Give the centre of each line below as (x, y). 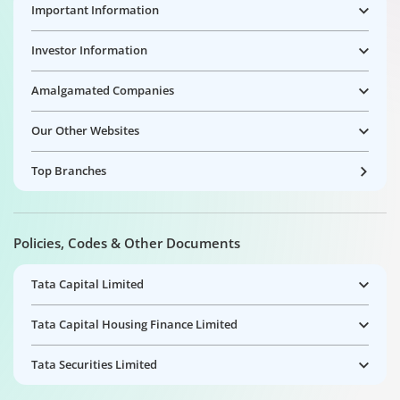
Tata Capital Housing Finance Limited (134, 324)
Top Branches (69, 171)
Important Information (95, 10)
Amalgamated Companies (103, 90)
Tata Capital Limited (87, 284)
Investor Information (89, 50)
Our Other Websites (85, 130)
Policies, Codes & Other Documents (127, 243)
